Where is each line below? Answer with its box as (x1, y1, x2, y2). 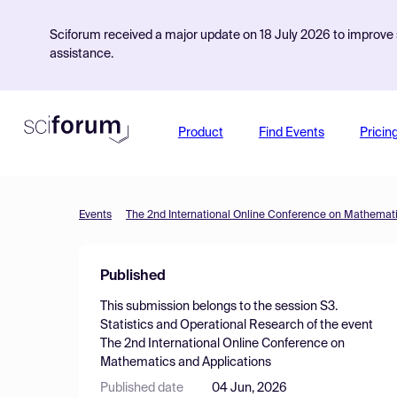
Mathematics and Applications (100, 356, 271, 369)
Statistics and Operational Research (100, 319, 304, 331)
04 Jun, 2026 (212, 382, 287, 394)
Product (177, 127, 223, 139)
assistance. (50, 48, 113, 60)
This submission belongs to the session (100, 300, 320, 313)
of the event (304, 319, 373, 331)
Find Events (258, 127, 324, 139)
